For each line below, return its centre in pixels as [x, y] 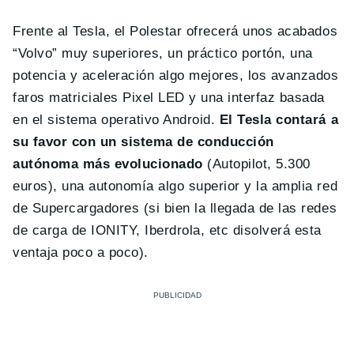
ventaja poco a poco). [81, 252]
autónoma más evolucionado [108, 164]
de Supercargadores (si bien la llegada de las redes [175, 208]
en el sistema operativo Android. [114, 119]
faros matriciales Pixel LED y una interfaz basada [169, 97]
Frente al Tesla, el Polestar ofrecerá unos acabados [175, 31]
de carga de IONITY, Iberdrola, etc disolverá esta [167, 230]
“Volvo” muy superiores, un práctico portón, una [163, 53]
